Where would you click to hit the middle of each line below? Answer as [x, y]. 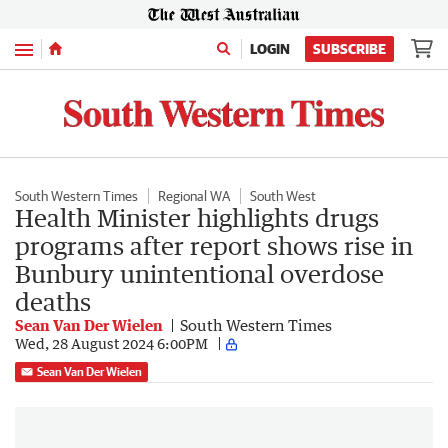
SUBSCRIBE [349, 49]
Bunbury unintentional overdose [199, 273]
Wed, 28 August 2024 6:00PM [111, 344]
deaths [53, 301]
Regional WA [194, 195]
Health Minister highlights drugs [197, 217]
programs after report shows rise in [214, 245]
